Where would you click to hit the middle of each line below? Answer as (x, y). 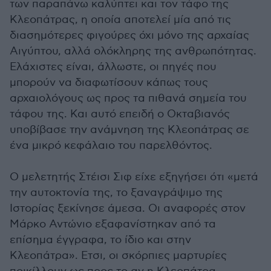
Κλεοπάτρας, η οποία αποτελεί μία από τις (120, 19)
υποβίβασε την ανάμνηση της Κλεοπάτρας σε (129, 129)
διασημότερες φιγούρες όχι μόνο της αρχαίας (129, 35)
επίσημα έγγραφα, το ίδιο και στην (100, 240)
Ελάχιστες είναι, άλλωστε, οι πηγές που (113, 67)
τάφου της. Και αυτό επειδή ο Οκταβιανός (120, 114)
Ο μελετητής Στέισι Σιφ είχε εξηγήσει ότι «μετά (134, 177)
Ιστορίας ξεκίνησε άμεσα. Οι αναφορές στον (128, 208)
